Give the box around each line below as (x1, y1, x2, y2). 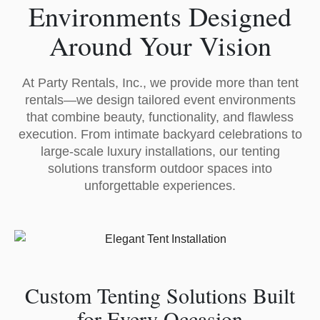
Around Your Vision (49, 27, 271, 64)
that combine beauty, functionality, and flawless (26, 110, 294, 125)
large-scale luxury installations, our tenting (40, 144, 280, 159)
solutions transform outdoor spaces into (48, 161, 272, 176)
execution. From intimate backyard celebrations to (18, 127, 302, 142)
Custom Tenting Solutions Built (25, 281, 295, 310)
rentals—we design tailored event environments (24, 93, 296, 108)
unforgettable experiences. (84, 179, 236, 194)
